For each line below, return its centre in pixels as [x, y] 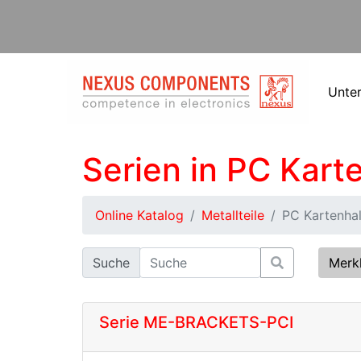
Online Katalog [139, 215]
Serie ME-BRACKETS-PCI [196, 322]
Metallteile [233, 215]
